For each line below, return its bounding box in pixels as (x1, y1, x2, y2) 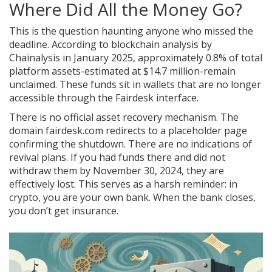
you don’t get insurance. (9, 204, 118, 218)
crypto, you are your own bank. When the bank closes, (9, 191, 256, 205)
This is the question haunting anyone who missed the (9, 24, 253, 38)
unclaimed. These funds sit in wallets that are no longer (9, 78, 261, 92)
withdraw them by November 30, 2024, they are (9, 164, 224, 178)
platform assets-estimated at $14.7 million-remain (9, 64, 236, 78)
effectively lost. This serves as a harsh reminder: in (9, 177, 237, 191)
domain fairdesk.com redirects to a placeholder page (9, 124, 247, 138)
